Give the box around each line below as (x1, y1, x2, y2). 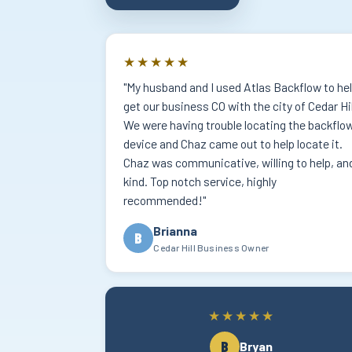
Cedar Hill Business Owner (153, 241, 269, 253)
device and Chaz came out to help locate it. (123, 136, 343, 152)
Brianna (153, 222, 198, 238)
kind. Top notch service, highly (123, 174, 277, 189)
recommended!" (123, 192, 207, 208)
